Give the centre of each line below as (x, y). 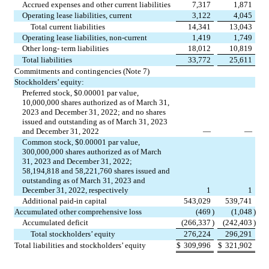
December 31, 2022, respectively (76, 190)
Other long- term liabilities (66, 49)
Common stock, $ (51, 142)
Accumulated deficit (56, 223)
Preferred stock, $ (50, 93)
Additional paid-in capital (65, 201)
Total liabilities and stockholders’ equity (80, 246)
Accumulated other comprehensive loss (78, 212)
